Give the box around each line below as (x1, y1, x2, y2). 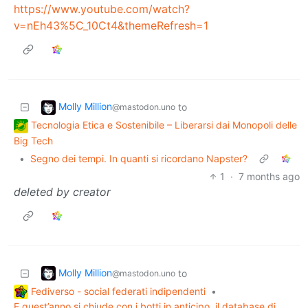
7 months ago (239, 170, 300, 182)
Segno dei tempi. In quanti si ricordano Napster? (30, 152, 247, 164)
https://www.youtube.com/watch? (14, 1, 190, 16)
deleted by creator (14, 184, 111, 199)
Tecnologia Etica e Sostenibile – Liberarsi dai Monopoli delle (31, 118, 297, 131)
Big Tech (14, 134, 53, 146)
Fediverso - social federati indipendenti (31, 285, 206, 297)
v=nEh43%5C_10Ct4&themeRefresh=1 (14, 18, 208, 32)
